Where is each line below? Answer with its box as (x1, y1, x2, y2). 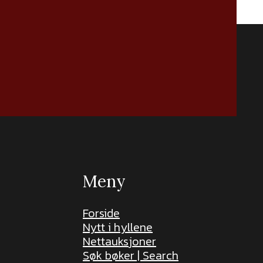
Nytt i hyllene (83, 218, 153, 237)
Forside (83, 204, 120, 222)
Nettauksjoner (83, 232, 156, 251)
